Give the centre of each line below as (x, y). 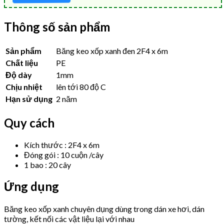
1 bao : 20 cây (47, 164)
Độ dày (19, 74)
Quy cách (29, 122)
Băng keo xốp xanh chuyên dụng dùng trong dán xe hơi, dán (104, 209)
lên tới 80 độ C (81, 86)
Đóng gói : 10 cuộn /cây (64, 154)
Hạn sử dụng (30, 98)
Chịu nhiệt (25, 86)
